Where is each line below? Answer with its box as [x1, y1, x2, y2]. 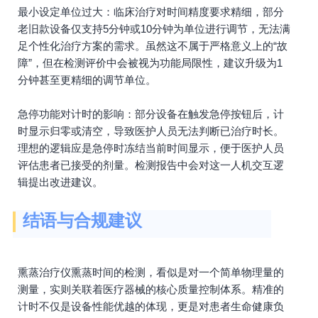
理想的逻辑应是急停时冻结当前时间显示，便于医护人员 [18, 142, 284, 154]
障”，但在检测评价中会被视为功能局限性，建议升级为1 [18, 57, 283, 69]
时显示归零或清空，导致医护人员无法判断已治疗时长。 [18, 125, 284, 137]
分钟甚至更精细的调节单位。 [18, 74, 156, 86]
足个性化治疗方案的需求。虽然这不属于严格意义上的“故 [18, 40, 287, 52]
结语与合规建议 [23, 211, 142, 230]
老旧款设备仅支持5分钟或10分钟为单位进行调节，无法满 [18, 23, 290, 35]
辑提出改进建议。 [18, 176, 103, 188]
